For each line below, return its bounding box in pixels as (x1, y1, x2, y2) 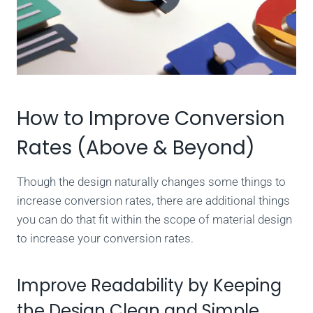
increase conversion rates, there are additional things (17, 194, 290, 208)
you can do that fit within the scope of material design (17, 212, 292, 227)
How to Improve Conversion (17, 105, 285, 133)
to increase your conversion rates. (17, 231, 194, 246)
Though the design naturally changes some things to (17, 175, 286, 189)
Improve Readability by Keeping (17, 274, 282, 298)
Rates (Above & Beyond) (17, 134, 255, 162)
